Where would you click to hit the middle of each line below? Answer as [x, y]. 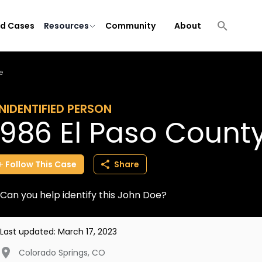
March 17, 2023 [87, 232]
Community [130, 26]
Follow [19, 164]
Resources [66, 26]
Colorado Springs [53, 253]
